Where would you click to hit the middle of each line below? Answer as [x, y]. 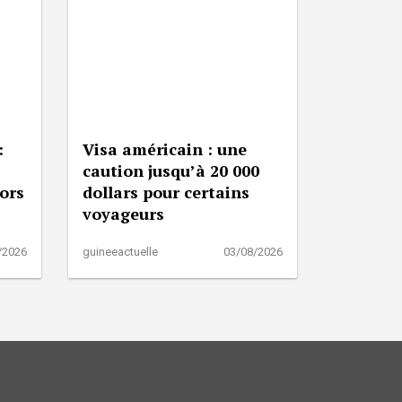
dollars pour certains [166, 192]
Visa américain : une [165, 149]
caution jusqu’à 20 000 [171, 170]
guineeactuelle [120, 251]
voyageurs [123, 213]
